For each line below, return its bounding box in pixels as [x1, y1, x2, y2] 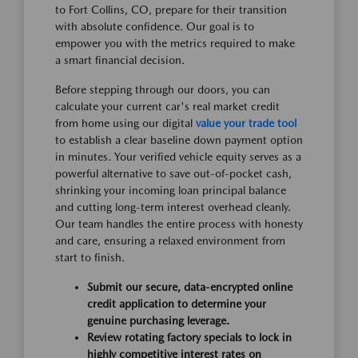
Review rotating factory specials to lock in [87, 331, 292, 344]
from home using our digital [55, 117, 196, 129]
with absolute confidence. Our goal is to [55, 20, 254, 33]
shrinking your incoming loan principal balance [55, 184, 286, 197]
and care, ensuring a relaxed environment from [55, 234, 285, 247]
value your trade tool [196, 117, 296, 129]
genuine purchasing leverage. [87, 314, 229, 327]
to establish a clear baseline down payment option [55, 133, 303, 146]
